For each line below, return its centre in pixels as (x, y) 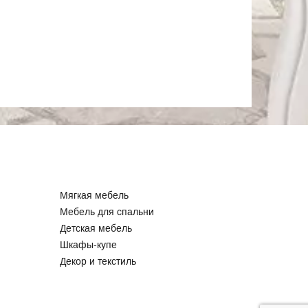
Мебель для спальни (107, 212)
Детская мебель (96, 228)
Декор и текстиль (98, 261)
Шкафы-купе (89, 245)
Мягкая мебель (95, 195)
